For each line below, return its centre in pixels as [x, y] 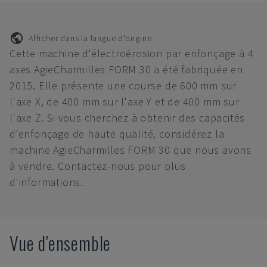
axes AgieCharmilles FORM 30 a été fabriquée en [126, 69]
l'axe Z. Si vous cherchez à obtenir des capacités [128, 118]
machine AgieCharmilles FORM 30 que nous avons [131, 150]
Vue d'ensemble [60, 243]
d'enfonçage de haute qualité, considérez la [117, 134]
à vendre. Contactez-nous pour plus [98, 166]
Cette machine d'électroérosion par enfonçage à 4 [132, 53]
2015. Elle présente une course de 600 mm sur [123, 86]
